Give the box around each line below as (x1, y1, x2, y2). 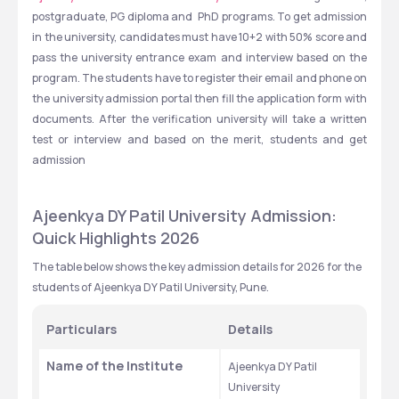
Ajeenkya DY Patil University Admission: (32, 205, 337, 226)
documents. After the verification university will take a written (32, 111, 367, 126)
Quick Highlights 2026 (32, 227, 199, 248)
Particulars (46, 321, 117, 338)
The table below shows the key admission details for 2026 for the (32, 259, 362, 274)
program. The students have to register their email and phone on (32, 70, 367, 85)
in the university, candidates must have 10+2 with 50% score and (32, 29, 367, 45)
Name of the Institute (46, 357, 183, 374)
